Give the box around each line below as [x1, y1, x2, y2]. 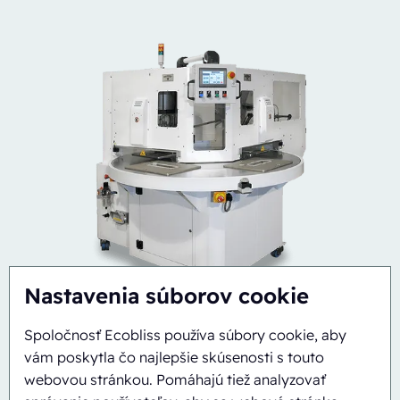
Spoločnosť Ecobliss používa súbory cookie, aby [24, 326, 346, 344]
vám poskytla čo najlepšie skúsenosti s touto [24, 348, 324, 366]
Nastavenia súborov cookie [24, 282, 309, 309]
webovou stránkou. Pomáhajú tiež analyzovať [24, 371, 326, 388]
